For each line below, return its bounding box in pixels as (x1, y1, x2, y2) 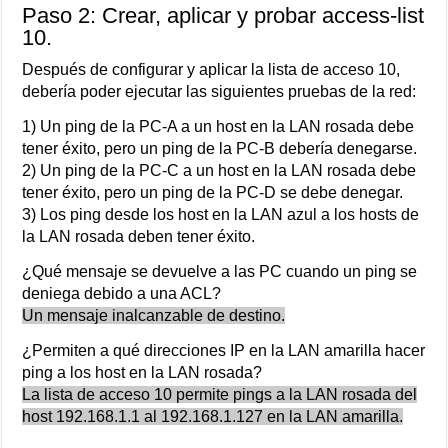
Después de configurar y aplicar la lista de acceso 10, (22, 60, 401, 78)
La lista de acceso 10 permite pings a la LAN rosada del (22, 385, 418, 403)
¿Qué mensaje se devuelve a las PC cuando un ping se (22, 262, 418, 280)
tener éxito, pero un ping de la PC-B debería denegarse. (22, 139, 418, 157)
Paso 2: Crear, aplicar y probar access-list (22, 2, 425, 28)
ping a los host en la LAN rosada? (22, 363, 263, 381)
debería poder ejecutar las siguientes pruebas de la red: (22, 82, 417, 100)
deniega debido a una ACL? (22, 284, 222, 302)
